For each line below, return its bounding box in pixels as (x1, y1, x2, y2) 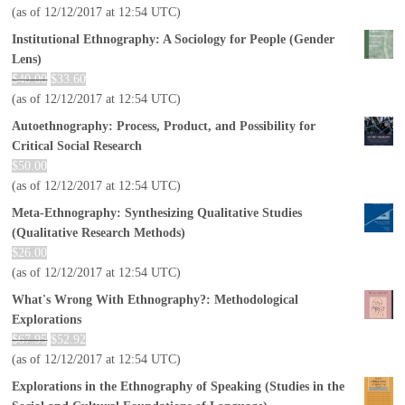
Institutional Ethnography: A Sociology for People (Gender (12, 32, 335, 46)
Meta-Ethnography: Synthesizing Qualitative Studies (12, 205, 303, 220)
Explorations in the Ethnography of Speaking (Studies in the (12, 379, 345, 393)
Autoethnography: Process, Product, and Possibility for (12, 118, 316, 133)
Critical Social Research (12, 138, 143, 153)
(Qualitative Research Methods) (12, 225, 186, 240)
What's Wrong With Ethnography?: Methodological (12, 292, 299, 306)
